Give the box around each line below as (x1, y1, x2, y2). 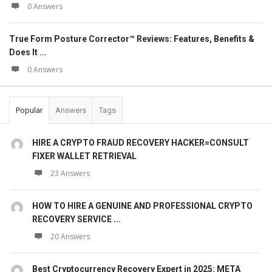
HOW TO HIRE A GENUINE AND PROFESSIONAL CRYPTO (32, 201, 253, 211)
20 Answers (50, 231, 90, 242)
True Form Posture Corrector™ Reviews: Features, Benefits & (9, 34, 254, 44)
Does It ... (9, 47, 47, 57)
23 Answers (50, 168, 90, 178)
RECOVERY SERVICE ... (32, 214, 121, 224)
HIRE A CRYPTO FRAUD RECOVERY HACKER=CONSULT (32, 138, 249, 148)
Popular (16, 106, 42, 115)
